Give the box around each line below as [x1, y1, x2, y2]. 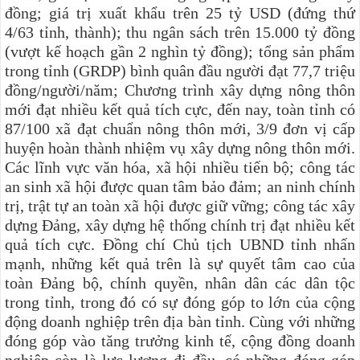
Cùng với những [245, 312, 355, 330]
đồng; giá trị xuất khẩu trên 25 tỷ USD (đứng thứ [5, 3, 355, 22]
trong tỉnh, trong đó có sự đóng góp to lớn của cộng [5, 292, 355, 311]
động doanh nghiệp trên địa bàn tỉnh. [5, 312, 245, 330]
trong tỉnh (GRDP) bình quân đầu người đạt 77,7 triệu [5, 61, 355, 80]
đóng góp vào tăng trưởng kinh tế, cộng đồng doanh [5, 331, 355, 350]
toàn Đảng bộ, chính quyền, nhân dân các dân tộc [5, 273, 355, 292]
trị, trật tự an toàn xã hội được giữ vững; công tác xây [5, 196, 355, 215]
